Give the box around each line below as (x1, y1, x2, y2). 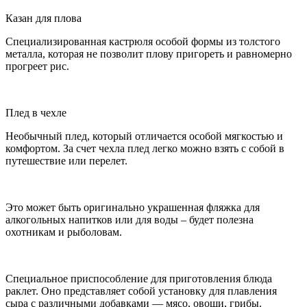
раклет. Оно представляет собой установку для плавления (5, 285, 277, 297)
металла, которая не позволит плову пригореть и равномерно (5, 48, 292, 60)
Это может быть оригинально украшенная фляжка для (5, 201, 260, 214)
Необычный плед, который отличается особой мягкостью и (5, 130, 283, 143)
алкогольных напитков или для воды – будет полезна (5, 214, 254, 226)
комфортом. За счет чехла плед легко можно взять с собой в (5, 143, 284, 155)
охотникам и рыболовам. (5, 226, 122, 238)
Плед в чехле (5, 107, 66, 119)
